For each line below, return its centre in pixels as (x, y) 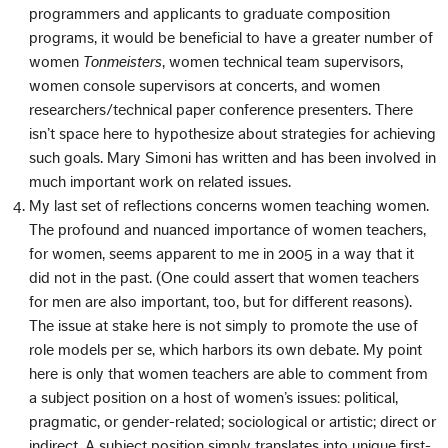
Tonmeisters (123, 61)
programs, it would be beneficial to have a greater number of (231, 37)
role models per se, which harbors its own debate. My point (226, 349)
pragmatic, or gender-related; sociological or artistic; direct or (233, 421)
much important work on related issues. (160, 181)
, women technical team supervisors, (283, 61)
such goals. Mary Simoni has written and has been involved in (233, 157)
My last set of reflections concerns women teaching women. (229, 205)
